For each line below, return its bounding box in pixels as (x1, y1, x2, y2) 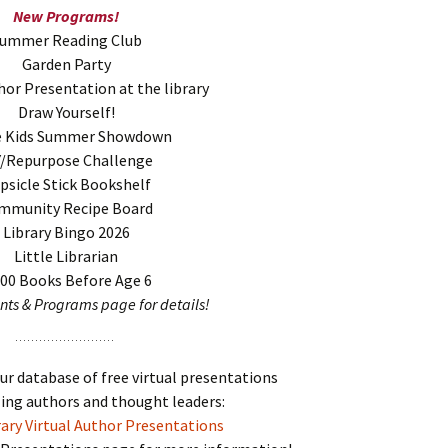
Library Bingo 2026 (2, 222, 130, 243)
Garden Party (21, 54, 111, 75)
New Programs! (13, 6, 119, 27)
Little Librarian (14, 246, 118, 267)
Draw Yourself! (17, 102, 115, 123)
